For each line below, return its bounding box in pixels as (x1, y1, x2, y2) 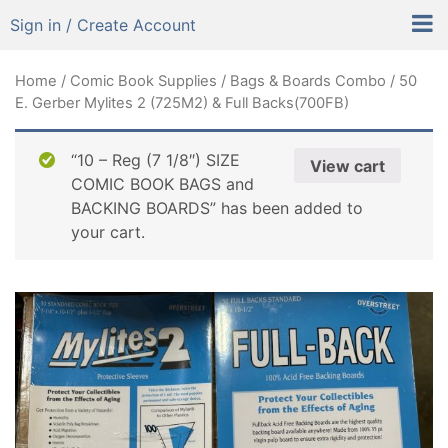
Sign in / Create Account (10, 15, 196, 35)
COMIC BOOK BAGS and (71, 173, 254, 194)
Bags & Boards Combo (230, 72, 386, 90)
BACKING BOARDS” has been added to (71, 197, 363, 218)
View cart (310, 155, 385, 176)
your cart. (71, 221, 145, 242)
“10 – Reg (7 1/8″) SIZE (71, 149, 240, 170)
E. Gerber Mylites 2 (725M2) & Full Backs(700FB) (15, 94, 349, 112)
